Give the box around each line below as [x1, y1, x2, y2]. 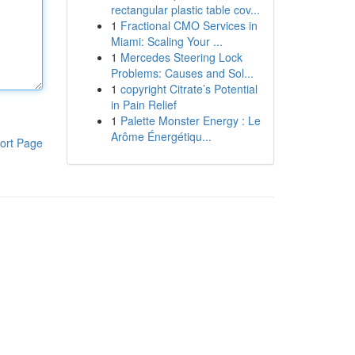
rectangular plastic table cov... [110, 2, 260, 17]
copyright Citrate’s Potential [120, 81, 258, 97]
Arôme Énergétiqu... [110, 128, 212, 144]
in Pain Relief [110, 97, 177, 113]
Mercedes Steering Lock [120, 49, 242, 65]
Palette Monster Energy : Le [120, 113, 261, 128]
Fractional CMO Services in [120, 17, 258, 33]
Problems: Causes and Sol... [110, 65, 254, 81]
